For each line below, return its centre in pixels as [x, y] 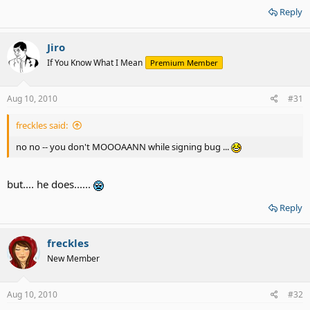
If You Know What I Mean [95, 63]
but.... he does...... [50, 184]
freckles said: [42, 125]
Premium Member [184, 63]
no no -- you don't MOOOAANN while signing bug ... [124, 146]
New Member [73, 258]
